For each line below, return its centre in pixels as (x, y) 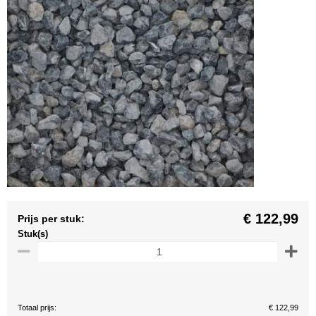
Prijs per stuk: (51, 219)
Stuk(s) (33, 234)
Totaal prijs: (37, 308)
